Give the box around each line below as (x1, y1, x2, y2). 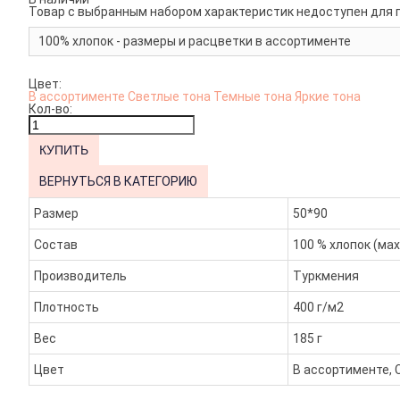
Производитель (34, 269, 127, 284)
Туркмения (293, 269, 359, 284)
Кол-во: (29, 102, 72, 117)
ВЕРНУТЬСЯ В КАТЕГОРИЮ (39, 174, 197, 189)
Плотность (34, 300, 99, 315)
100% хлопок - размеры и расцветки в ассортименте (38, 34, 351, 49)
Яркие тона (295, 89, 361, 104)
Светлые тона (128, 89, 213, 104)
